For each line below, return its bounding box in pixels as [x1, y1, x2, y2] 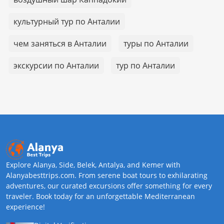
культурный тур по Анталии [13, 15, 120, 27]
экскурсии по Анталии [13, 59, 99, 71]
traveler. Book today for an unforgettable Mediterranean [6, 191, 195, 201]
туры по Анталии [123, 37, 188, 49]
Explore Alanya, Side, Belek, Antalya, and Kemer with [6, 159, 180, 169]
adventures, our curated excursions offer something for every [6, 180, 212, 190]
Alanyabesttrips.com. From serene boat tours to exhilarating [6, 170, 207, 180]
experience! [6, 201, 45, 211]
